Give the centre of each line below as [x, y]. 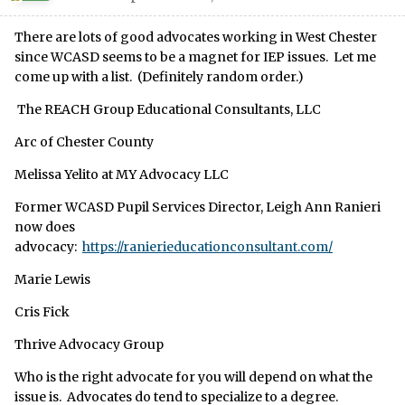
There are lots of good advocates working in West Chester [196, 38]
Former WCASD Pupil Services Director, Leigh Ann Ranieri [198, 207]
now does [45, 227]
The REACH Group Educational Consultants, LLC [168, 110]
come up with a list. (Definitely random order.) [159, 77]
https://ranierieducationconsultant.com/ [207, 247]
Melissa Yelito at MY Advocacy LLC [122, 175]
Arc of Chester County [84, 142]
